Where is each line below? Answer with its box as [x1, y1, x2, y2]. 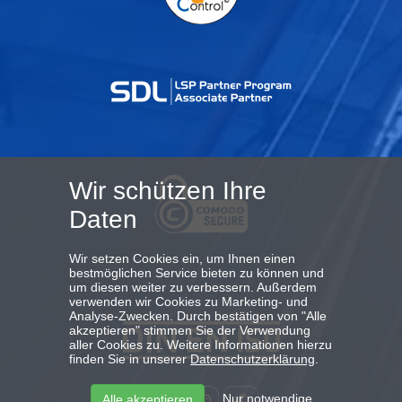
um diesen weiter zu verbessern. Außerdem [69, 280, 317, 294]
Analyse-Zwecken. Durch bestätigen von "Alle [69, 309, 327, 323]
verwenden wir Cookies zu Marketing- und [69, 294, 308, 309]
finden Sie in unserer [69, 352, 190, 366]
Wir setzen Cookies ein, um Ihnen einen [69, 251, 295, 266]
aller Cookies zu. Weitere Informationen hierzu [69, 337, 332, 352]
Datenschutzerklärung [190, 352, 315, 366]
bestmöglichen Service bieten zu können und [69, 266, 324, 280]
